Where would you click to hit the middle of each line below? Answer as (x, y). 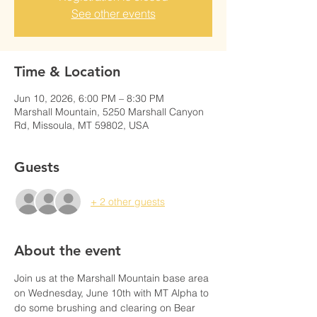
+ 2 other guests (128, 201)
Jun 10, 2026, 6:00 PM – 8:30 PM (89, 98)
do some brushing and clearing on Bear (106, 308)
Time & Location (67, 71)
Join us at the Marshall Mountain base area (113, 278)
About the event (68, 250)
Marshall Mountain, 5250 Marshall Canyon (109, 112)
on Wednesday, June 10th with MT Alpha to (113, 293)
